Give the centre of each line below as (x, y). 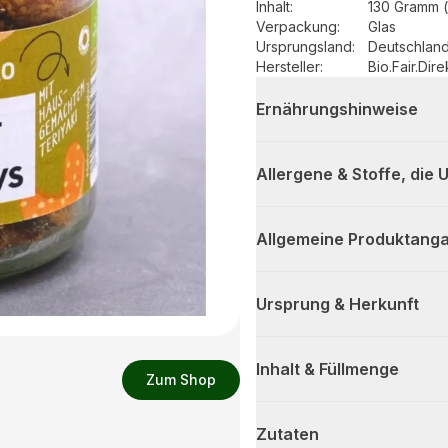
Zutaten (287, 434)
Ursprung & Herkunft (337, 304)
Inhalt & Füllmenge (327, 369)
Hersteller (288, 67)
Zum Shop (181, 379)
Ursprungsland (304, 47)
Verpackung (296, 27)
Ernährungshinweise (337, 109)
